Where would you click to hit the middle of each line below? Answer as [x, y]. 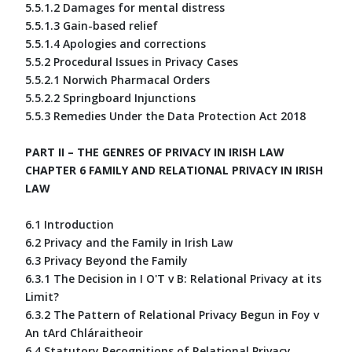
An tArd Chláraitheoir [84, 332]
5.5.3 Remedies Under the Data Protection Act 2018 [165, 115]
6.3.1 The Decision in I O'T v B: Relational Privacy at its [173, 278]
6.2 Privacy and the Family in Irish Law [129, 242]
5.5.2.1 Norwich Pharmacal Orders [117, 79]
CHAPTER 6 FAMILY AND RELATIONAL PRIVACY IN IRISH [174, 170]
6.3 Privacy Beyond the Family [106, 260]
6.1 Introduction [70, 224]
